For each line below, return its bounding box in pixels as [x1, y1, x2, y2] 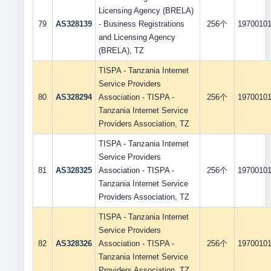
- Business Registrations [98, 19, 184, 28]
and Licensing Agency [98, 33, 175, 42]
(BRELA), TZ [98, 46, 144, 55]
